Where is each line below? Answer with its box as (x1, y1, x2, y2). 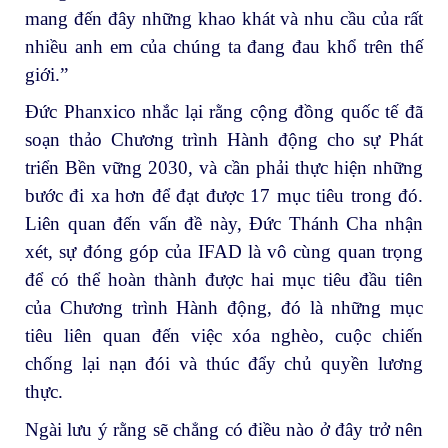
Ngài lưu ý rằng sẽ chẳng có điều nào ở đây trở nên (25, 419, 423, 441)
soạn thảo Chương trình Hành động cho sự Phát (25, 129, 423, 151)
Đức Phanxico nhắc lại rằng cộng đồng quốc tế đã (25, 101, 423, 123)
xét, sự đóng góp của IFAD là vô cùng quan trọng (25, 241, 423, 263)
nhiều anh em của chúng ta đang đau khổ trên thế (25, 35, 423, 57)
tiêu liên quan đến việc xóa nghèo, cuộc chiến (25, 325, 423, 347)
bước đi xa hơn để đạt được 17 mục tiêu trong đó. (25, 185, 423, 207)
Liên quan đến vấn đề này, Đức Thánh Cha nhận (25, 213, 423, 235)
